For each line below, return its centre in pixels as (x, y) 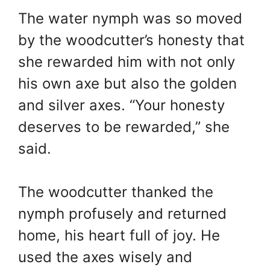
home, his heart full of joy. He (119, 236)
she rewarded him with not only (127, 62)
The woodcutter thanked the (116, 192)
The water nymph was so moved (130, 19)
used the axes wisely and (105, 257)
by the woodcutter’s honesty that (131, 40)
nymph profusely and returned (122, 214)
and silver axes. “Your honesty (121, 105)
